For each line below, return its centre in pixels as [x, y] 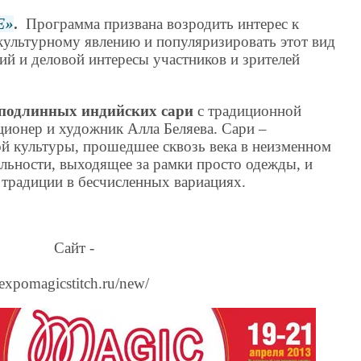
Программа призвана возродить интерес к [159, 24]
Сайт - [74, 248]
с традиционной [248, 110]
